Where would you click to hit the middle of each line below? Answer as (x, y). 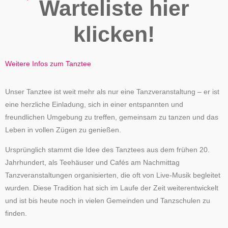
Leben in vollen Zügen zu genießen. (63, 130)
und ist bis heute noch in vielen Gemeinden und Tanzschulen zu (108, 201)
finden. (16, 213)
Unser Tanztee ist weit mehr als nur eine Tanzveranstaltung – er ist (112, 92)
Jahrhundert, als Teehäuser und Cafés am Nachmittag (92, 162)
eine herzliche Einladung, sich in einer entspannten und (94, 104)
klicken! (114, 34)
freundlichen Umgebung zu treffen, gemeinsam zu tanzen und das (112, 117)
